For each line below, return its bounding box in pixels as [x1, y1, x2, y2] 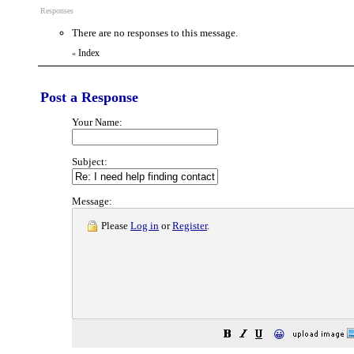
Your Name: [72, 116, 122, 128]
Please [99, 220, 130, 232]
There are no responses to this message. [72, 27, 238, 39]
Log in [130, 220, 159, 232]
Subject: [72, 156, 107, 168]
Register [172, 220, 207, 232]
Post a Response [40, 89, 138, 105]
